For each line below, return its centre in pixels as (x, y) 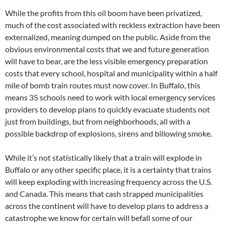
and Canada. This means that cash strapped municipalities (104, 193)
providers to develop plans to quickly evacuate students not (107, 109)
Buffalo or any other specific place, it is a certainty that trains (108, 169)
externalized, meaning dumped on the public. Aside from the (108, 37)
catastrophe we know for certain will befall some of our (99, 217)
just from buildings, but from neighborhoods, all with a (98, 121)
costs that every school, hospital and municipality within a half (111, 73)
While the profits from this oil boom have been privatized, (103, 13)
